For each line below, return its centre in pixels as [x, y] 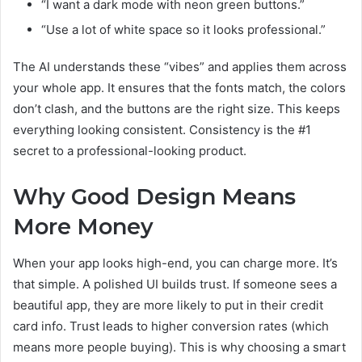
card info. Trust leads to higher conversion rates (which [171, 326]
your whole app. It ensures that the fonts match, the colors [179, 88]
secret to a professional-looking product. [130, 151]
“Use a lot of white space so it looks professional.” [183, 30]
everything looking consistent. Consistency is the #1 [162, 130]
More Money [83, 227]
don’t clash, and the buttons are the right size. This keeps [177, 109]
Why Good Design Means [154, 197]
